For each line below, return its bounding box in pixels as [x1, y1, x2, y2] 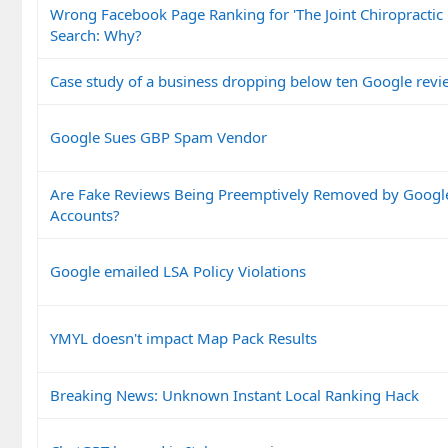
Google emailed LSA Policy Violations [50, 260, 306, 281]
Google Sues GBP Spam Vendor [50, 126, 267, 147]
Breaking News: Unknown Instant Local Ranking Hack [50, 384, 419, 405]
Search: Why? [50, 24, 142, 45]
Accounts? [50, 204, 120, 225]
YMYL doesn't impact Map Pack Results [50, 327, 317, 348]
